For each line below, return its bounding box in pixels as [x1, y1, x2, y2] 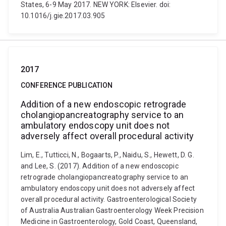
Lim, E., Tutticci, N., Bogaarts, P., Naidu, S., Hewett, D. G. [21, 151, 194, 159]
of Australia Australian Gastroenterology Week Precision [21, 206, 204, 214]
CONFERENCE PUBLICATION [21, 81, 113, 89]
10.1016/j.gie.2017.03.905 [21, 12, 105, 20]
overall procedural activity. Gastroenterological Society [21, 195, 197, 203]
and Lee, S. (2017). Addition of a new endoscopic [21, 162, 179, 170]
